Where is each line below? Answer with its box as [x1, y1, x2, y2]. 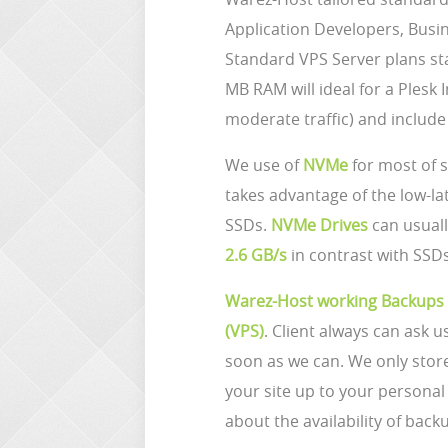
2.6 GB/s [225, 243, 287, 266]
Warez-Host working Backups [225, 289, 444, 312]
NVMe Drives [271, 213, 368, 236]
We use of [225, 153, 303, 176]
